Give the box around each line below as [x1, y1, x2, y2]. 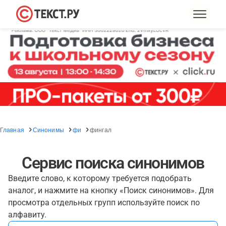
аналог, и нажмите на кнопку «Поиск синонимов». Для [8, 186, 214, 195]
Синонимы [32, 125, 64, 134]
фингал [90, 125, 111, 134]
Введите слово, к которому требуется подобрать [8, 174, 192, 183]
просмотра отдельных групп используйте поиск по [8, 198, 200, 207]
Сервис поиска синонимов [22, 153, 204, 173]
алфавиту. [8, 210, 46, 219]
